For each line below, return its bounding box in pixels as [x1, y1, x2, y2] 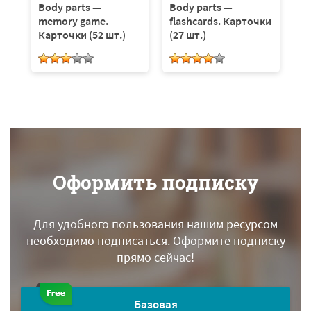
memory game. [38, 13, 108, 28]
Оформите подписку [169, 232, 285, 249]
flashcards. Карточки [169, 13, 271, 28]
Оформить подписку [52, 169, 259, 195]
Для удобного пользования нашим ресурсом [33, 215, 278, 232]
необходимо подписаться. [26, 232, 170, 249]
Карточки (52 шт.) [38, 27, 126, 42]
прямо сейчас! [117, 249, 194, 265]
